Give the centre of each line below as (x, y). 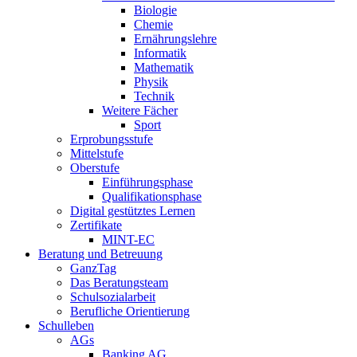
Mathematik (164, 67)
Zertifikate (96, 225)
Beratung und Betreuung (100, 254)
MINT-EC (128, 239)
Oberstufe (95, 168)
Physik (151, 82)
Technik (154, 96)
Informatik (160, 53)
